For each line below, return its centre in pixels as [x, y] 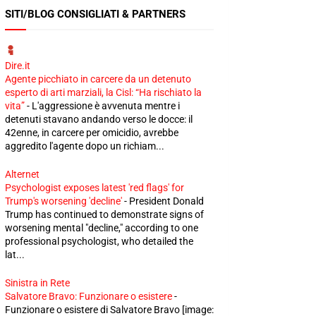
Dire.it [18, 66]
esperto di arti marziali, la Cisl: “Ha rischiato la [103, 92]
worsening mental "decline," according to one [102, 228]
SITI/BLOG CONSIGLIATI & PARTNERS [95, 14]
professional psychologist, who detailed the [99, 241]
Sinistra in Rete [37, 283]
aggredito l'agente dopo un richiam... [85, 146]
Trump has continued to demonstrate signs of [104, 214]
